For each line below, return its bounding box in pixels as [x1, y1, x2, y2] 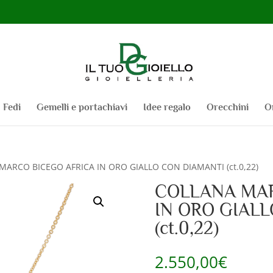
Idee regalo [143, 101, 191, 113]
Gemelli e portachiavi [36, 101, 127, 113]
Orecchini [206, 101, 249, 113]
